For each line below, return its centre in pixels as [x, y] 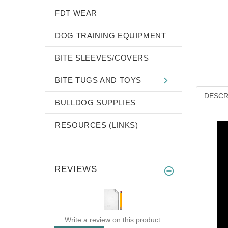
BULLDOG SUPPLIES [95, 102]
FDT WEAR [76, 13]
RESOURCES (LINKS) [97, 125]
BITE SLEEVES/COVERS [102, 58]
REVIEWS [76, 169]
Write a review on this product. [113, 220]
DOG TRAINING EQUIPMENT [111, 35]
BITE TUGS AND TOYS [98, 80]
